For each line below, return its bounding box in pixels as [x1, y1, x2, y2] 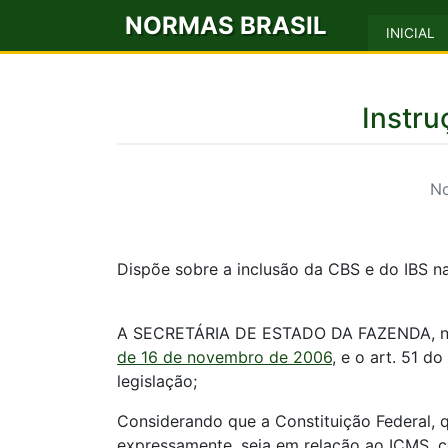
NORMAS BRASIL [125, 10, 327, 40]
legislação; [117, 371, 197, 391]
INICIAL [386, 25, 435, 41]
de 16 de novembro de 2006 [117, 347, 332, 367]
